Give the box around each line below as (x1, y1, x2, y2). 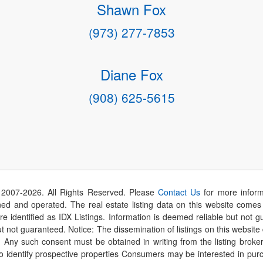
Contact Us (158, 186, 201, 198)
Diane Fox (100, 64, 163, 85)
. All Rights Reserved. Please (41, 186, 159, 198)
